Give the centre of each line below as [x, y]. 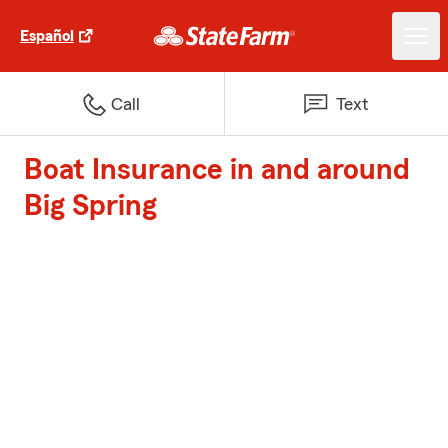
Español [47, 36]
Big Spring [90, 206]
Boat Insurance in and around [217, 170]
